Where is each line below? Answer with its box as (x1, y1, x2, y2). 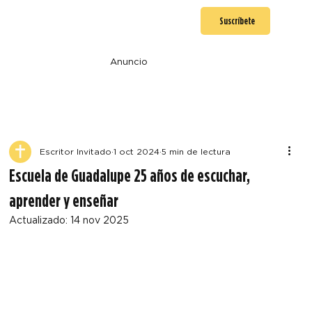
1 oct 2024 (114, 146, 160, 157)
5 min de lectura (162, 146, 231, 157)
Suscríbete (219, 15, 255, 26)
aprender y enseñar (9, 189, 119, 211)
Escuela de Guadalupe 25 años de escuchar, (9, 164, 251, 186)
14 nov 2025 (70, 214, 130, 226)
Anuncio (109, 56, 148, 67)
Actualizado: (9, 214, 71, 226)
